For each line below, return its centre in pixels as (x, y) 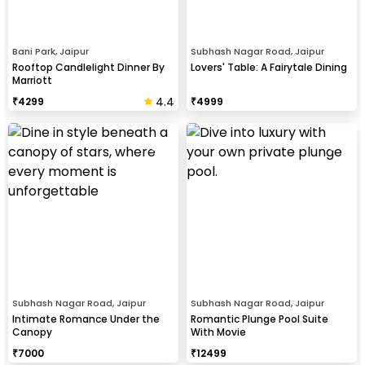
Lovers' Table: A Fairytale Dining (269, 67)
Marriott (32, 80)
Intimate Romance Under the (86, 319)
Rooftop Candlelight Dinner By (88, 67)
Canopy (32, 332)
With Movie (218, 332)
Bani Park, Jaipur (51, 51)
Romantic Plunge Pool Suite (259, 319)
